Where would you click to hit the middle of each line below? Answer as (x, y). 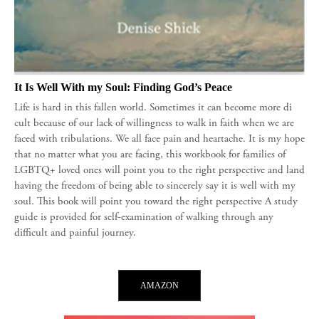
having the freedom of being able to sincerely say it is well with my (155, 186)
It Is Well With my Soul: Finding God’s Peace (123, 87)
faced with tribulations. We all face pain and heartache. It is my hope (159, 139)
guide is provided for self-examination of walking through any (144, 217)
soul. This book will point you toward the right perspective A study (156, 202)
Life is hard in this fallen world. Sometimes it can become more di (153, 108)
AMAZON (159, 285)
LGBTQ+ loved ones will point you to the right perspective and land (159, 170)
